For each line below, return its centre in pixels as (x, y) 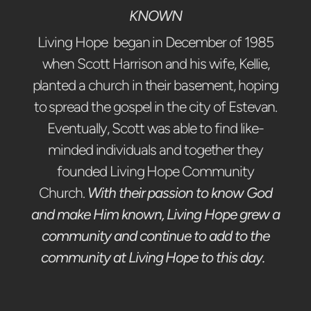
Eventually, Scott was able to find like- (155, 128)
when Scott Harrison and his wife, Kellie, (155, 63)
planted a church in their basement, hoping (155, 85)
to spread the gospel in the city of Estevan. (155, 106)
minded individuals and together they (155, 149)
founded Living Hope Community (155, 171)
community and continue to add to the (155, 235)
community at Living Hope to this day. (154, 257)
